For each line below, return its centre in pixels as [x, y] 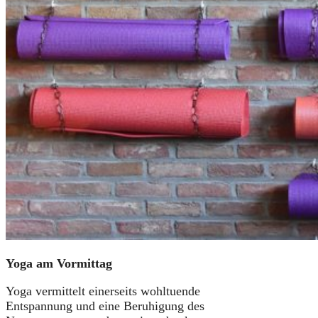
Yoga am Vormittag [59, 263]
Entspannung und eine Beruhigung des [105, 306]
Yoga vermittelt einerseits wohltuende [103, 291]
